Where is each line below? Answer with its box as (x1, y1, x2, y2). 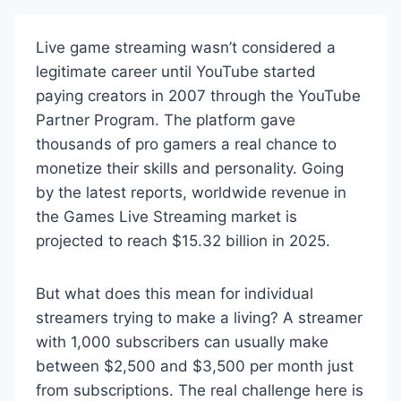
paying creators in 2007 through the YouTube (36, 87, 361, 105)
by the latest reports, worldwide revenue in (36, 183, 346, 201)
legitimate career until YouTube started (36, 63, 316, 81)
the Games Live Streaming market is (36, 208, 297, 226)
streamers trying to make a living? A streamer (36, 309, 363, 327)
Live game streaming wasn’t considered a (36, 38, 336, 56)
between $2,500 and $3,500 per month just (36, 357, 354, 375)
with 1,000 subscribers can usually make (36, 333, 328, 351)
